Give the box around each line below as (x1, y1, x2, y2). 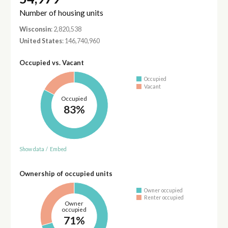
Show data (19, 146, 44, 153)
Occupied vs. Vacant (19, 58, 84, 67)
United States (19, 37, 62, 45)
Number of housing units (19, 8, 103, 17)
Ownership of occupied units (19, 169, 112, 178)
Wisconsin (19, 25, 51, 33)
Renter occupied (144, 194, 184, 201)
